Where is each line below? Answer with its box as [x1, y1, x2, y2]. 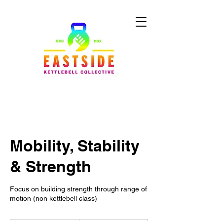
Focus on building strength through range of [10, 185, 147, 193]
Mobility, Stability [10, 136, 140, 155]
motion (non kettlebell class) [10, 194, 97, 202]
